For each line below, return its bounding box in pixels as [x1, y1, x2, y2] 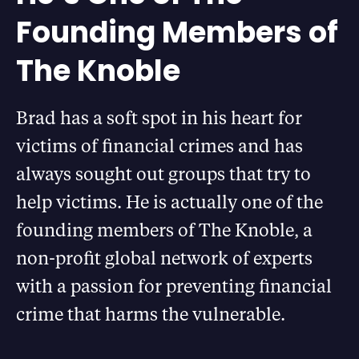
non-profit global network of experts [16, 245, 313, 269]
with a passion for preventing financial [16, 273, 332, 297]
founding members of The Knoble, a [16, 217, 313, 241]
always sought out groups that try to [16, 161, 311, 185]
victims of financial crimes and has [16, 133, 303, 157]
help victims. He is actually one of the [16, 189, 323, 213]
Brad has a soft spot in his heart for [16, 105, 302, 129]
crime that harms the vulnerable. [16, 301, 285, 325]
